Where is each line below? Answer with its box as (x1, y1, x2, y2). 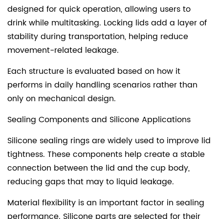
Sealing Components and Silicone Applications (7, 113, 191, 126)
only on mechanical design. (7, 92, 116, 105)
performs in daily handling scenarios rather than (7, 78, 197, 91)
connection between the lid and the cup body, (7, 161, 190, 175)
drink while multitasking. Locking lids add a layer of (7, 16, 207, 29)
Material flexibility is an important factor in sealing (7, 196, 204, 209)
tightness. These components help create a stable (7, 148, 205, 161)
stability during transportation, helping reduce (7, 30, 188, 43)
